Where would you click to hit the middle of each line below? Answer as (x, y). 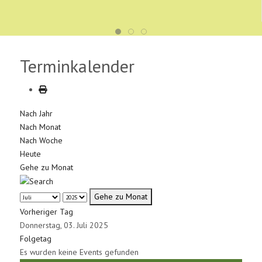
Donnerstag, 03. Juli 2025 (64, 225)
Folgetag (36, 238)
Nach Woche (42, 140)
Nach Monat (41, 127)
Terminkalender (77, 65)
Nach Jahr (37, 113)
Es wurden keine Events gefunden (80, 252)
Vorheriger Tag (47, 211)
